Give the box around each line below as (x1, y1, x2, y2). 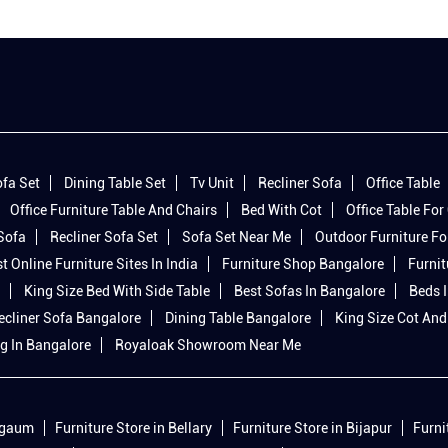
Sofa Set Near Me (182, 229, 291, 246)
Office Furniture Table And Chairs (10, 202, 217, 219)
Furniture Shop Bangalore (222, 256, 384, 273)
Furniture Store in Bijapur (233, 420, 392, 437)
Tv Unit (190, 175, 234, 192)
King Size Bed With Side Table (24, 283, 210, 300)
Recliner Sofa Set (50, 229, 158, 246)
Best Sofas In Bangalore (234, 283, 385, 300)
